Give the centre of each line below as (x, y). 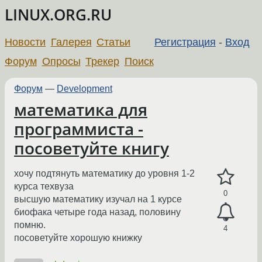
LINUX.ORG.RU (58, 15)
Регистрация (185, 42)
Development (85, 88)
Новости (25, 42)
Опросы (61, 61)
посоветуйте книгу (92, 148)
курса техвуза (44, 187)
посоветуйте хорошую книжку (78, 238)
